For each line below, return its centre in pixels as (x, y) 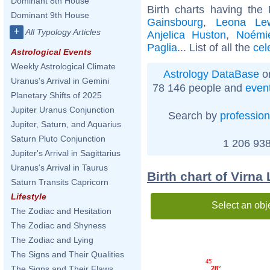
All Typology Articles (63, 32)
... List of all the (215, 47)
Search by (194, 115)
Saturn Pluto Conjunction (58, 139)
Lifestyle (29, 196)
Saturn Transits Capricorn (60, 182)
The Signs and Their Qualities (67, 254)
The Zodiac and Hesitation (61, 211)
